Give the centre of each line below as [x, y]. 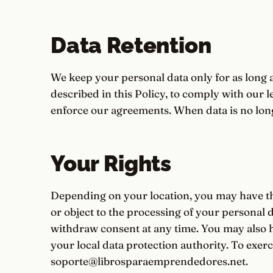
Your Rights [111, 163]
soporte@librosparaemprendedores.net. [149, 261]
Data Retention [131, 45]
